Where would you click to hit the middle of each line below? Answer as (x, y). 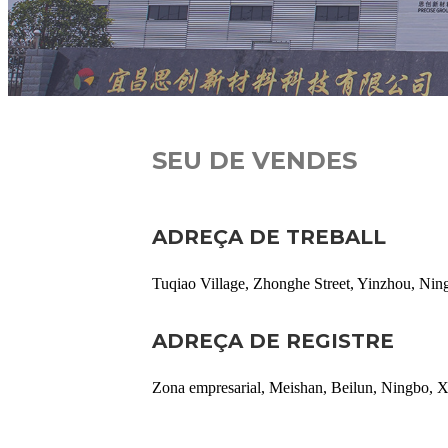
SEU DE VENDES (254, 160)
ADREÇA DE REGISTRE (273, 341)
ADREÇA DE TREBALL (269, 237)
